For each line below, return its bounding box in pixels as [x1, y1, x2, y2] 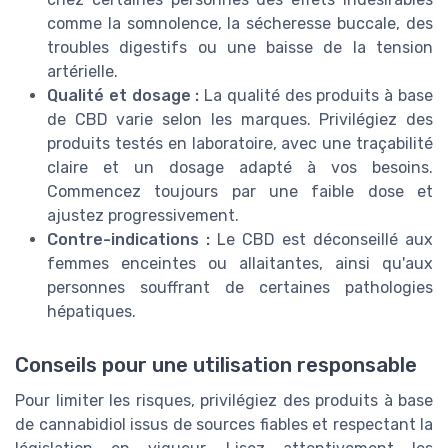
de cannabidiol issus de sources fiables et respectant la [15, 415, 433, 435]
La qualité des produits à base [199, 86, 434, 106]
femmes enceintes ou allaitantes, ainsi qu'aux [47, 254, 433, 274]
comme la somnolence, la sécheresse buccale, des [47, 14, 433, 34]
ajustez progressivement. [47, 206, 239, 226]
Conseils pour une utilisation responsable [15, 353, 417, 378]
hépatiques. [47, 302, 136, 322]
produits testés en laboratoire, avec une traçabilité [47, 134, 433, 154]
